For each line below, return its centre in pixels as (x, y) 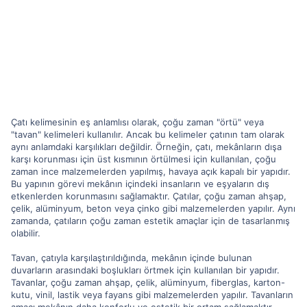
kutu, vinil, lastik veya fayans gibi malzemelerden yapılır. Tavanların (152, 294)
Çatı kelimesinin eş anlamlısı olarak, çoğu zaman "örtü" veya (137, 122)
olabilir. (26, 233)
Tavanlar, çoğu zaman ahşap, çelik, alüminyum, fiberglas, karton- (148, 282)
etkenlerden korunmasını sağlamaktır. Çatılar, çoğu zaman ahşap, (149, 196)
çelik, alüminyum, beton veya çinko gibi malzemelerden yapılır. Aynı (153, 208)
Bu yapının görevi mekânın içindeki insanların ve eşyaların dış (140, 183)
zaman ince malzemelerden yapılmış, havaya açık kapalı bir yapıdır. (151, 171)
